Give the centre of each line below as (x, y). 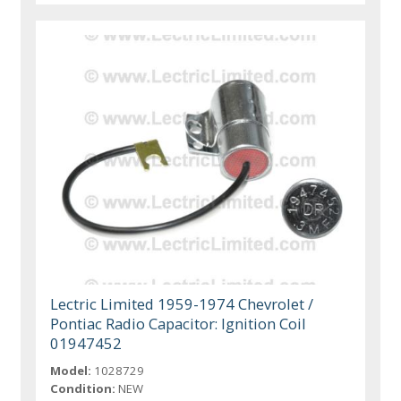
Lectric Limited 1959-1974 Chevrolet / (182, 304)
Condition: (83, 389)
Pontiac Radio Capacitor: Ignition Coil (179, 324)
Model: (71, 371)
